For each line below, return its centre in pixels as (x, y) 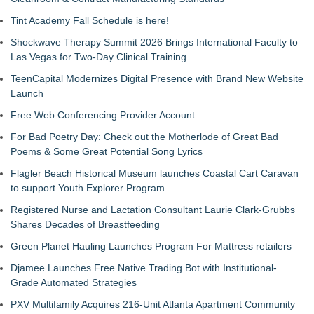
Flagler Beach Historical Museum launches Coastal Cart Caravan (155, 173)
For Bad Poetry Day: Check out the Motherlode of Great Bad (144, 137)
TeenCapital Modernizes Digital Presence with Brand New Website (157, 78)
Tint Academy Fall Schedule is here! (90, 20)
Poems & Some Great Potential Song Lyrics (107, 151)
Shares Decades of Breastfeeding (85, 224)
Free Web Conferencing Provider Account (103, 115)
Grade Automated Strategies (74, 282)
